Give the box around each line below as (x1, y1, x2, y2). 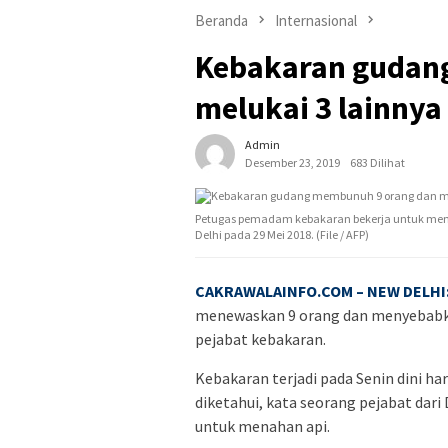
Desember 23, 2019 (245, 155, 340, 171)
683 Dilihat (350, 155, 405, 171)
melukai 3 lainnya (195, 88, 442, 129)
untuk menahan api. (195, 416, 330, 437)
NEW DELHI (367, 281, 446, 302)
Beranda (195, 11, 248, 30)
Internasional (275, 11, 357, 30)
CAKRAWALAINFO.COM (195, 281, 353, 302)
